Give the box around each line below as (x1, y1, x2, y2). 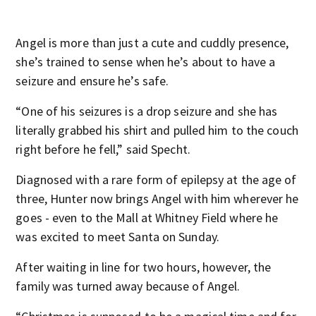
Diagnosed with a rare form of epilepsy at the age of (16, 171, 297, 188)
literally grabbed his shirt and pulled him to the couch (16, 122, 298, 138)
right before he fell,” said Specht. (16, 141, 190, 157)
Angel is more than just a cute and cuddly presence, (16, 35, 289, 51)
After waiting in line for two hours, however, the (16, 259, 272, 275)
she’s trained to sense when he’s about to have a (16, 54, 276, 70)
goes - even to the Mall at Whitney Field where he (16, 209, 279, 226)
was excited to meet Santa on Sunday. (16, 229, 219, 245)
